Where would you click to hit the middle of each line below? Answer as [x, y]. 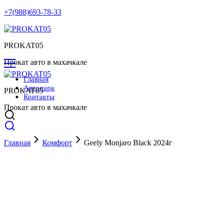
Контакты [39, 97]
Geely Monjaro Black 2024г [128, 143]
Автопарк [39, 88]
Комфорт [57, 143]
